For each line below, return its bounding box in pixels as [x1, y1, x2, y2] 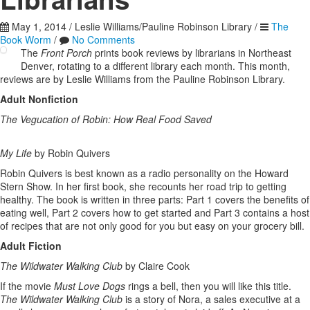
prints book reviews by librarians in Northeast [92, 46, 291, 60]
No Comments [72, 33, 135, 47]
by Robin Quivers [32, 146, 110, 161]
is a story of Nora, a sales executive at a [122, 292, 300, 307]
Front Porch [41, 46, 92, 60]
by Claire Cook [125, 259, 190, 273]
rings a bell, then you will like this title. [125, 279, 291, 293]
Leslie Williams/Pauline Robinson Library [75, 19, 252, 34]
